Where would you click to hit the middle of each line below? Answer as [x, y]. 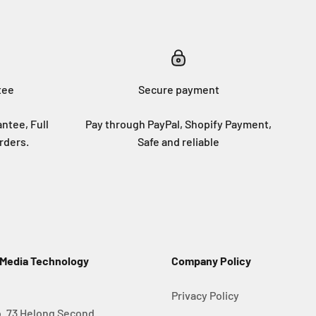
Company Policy [211, 261]
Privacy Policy [205, 295]
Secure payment [178, 89]
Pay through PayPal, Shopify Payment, [178, 124]
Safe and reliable [178, 141]
